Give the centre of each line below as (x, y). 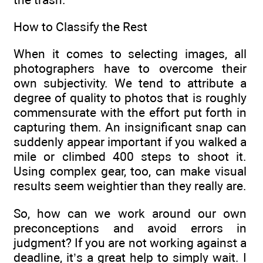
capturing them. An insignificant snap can (130, 127)
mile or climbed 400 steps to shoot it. (130, 157)
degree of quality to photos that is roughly (130, 98)
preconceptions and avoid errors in (130, 228)
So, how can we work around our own (130, 213)
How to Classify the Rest (80, 27)
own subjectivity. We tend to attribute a (130, 83)
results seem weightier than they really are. (130, 186)
